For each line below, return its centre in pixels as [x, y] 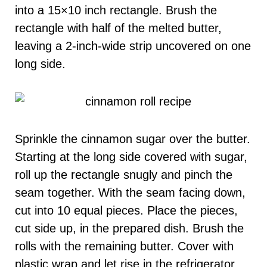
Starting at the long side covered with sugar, [131, 157]
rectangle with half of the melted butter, [118, 28]
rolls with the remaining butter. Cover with [124, 246]
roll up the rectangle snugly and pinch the [124, 175]
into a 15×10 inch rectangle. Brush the [116, 10]
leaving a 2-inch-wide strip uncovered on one [133, 46]
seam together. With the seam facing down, [130, 193]
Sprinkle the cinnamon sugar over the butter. [133, 139]
